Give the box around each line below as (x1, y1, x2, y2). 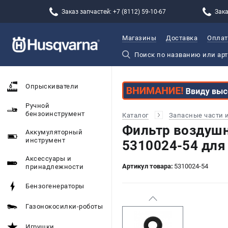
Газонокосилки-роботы (25, 203, 103, 210)
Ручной (25, 102, 49, 109)
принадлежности (25, 163, 83, 170)
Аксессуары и (25, 155, 71, 162)
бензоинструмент (25, 110, 85, 118)
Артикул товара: (122, 162, 173, 170)
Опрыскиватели (25, 82, 79, 90)
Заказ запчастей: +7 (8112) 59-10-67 (62, 8, 166, 15)
